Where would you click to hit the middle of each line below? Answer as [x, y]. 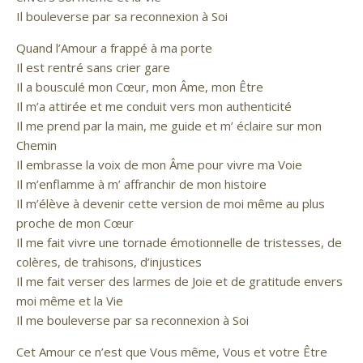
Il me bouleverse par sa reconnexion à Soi [132, 320]
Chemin [36, 145]
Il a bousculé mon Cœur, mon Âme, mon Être [140, 87]
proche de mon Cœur [75, 223]
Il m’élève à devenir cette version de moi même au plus [171, 203]
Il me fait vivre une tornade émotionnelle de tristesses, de [179, 242]
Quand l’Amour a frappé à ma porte [114, 48]
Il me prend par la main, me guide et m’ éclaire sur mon [169, 126]
